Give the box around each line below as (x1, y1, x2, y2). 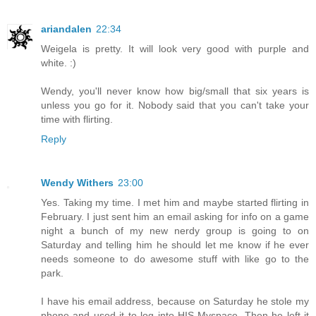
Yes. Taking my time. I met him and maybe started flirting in (41, 197, 309, 209)
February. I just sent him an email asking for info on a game (41, 211, 309, 223)
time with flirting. (41, 114, 113, 126)
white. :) (41, 57, 76, 69)
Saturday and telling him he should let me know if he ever (41, 239, 309, 251)
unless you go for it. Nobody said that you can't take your (41, 99, 309, 111)
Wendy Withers (41, 177, 114, 189)
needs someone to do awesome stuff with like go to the (41, 253, 309, 265)
